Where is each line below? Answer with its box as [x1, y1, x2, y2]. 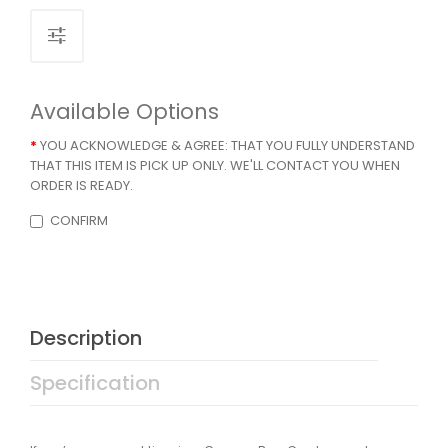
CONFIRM [50, 211, 108, 231]
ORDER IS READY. [30, 176, 133, 196]
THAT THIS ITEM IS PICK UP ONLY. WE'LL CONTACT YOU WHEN [30, 156, 400, 176]
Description [30, 324, 142, 353]
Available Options [30, 97, 219, 127]
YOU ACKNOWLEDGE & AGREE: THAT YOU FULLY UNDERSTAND [40, 136, 415, 156]
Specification [30, 369, 160, 398]
